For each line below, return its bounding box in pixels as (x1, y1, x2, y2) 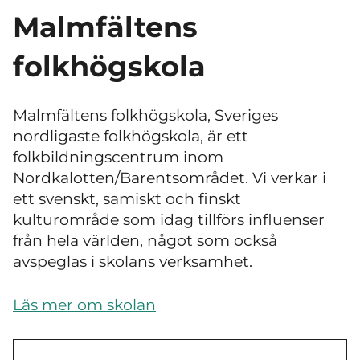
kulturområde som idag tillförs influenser (13, 210, 325, 229)
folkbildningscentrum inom (13, 147, 223, 166)
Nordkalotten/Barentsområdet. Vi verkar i (13, 168, 326, 187)
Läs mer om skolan (13, 296, 156, 315)
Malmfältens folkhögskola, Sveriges (13, 105, 278, 125)
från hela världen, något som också (13, 231, 277, 250)
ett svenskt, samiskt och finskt (13, 189, 241, 208)
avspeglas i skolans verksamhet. (13, 252, 252, 271)
